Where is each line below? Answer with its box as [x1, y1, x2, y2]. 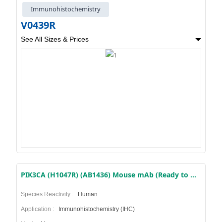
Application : [20, 205, 57, 213]
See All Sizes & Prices [20, 35, 89, 43]
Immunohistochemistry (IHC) [56, 205, 135, 213]
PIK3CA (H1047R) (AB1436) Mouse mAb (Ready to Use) [190, 169, 196, 179]
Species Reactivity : [20, 190, 76, 198]
